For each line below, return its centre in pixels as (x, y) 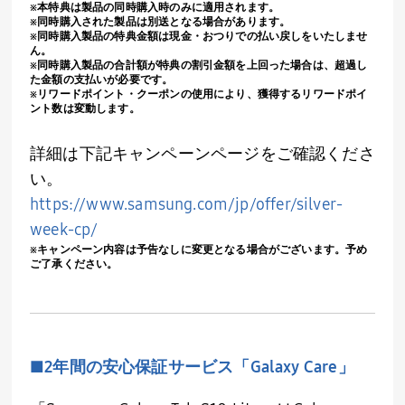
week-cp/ (64, 230)
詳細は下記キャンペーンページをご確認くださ (202, 154)
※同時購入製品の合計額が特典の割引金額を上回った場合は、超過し (199, 66)
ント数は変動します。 (85, 109)
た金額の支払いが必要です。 (102, 80)
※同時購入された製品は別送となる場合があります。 (160, 22)
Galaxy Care (294, 367)
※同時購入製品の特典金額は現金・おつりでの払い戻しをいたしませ (199, 37)
